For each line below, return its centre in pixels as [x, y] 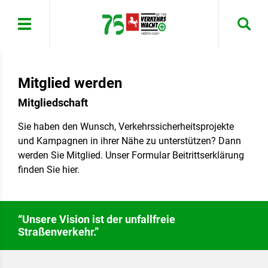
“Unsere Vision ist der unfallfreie [97, 219]
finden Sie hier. [49, 170]
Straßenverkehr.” [58, 232]
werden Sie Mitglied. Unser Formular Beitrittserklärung [131, 155]
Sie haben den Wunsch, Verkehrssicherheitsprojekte [126, 127]
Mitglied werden [70, 83]
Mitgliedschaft [53, 103]
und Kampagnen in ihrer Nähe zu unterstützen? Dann [130, 141]
